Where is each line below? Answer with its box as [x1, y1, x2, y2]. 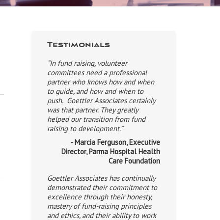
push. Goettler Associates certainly [47, 96, 155, 105]
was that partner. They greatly [47, 105, 138, 114]
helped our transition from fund [47, 114, 145, 124]
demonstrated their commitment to [47, 183, 157, 192]
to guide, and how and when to [47, 86, 143, 96]
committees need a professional [47, 68, 147, 77]
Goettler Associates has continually [47, 173, 155, 183]
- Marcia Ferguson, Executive [70, 137, 160, 147]
